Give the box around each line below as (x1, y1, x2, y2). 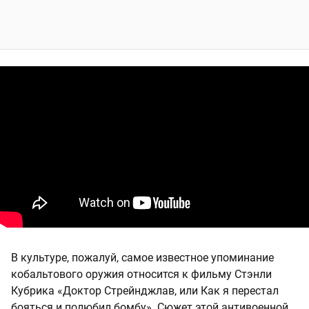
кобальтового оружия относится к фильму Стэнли (11, 268, 272, 281)
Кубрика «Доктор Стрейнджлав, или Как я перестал (11, 284, 279, 298)
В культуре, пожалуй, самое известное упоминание (11, 251, 274, 265)
